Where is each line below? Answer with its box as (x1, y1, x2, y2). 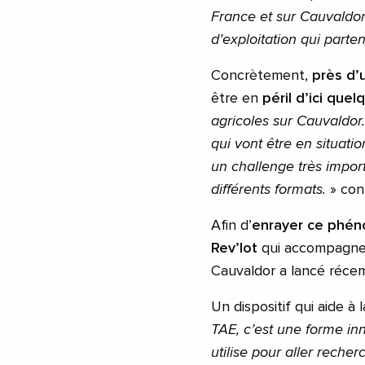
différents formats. (211, 182, 330, 197)
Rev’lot (211, 240, 257, 256)
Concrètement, (211, 68, 312, 83)
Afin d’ (211, 218, 252, 233)
